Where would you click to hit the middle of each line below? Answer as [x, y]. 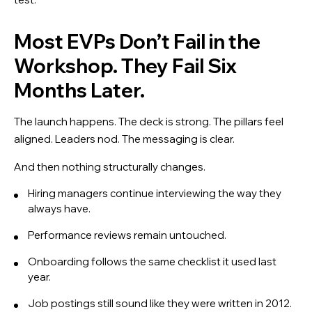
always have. [59, 208]
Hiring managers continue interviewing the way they [155, 193]
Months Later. [79, 90]
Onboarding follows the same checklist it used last [152, 261]
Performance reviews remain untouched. [127, 235]
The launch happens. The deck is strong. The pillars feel [149, 121]
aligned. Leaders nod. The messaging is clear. [124, 139]
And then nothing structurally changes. [110, 166]
